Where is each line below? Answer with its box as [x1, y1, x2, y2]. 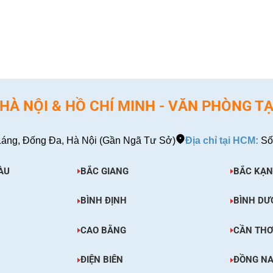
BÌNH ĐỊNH [80, 195, 127, 207]
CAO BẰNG [80, 224, 126, 236]
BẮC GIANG [80, 165, 129, 177]
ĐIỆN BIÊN [80, 254, 123, 266]
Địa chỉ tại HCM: [185, 135, 258, 146]
